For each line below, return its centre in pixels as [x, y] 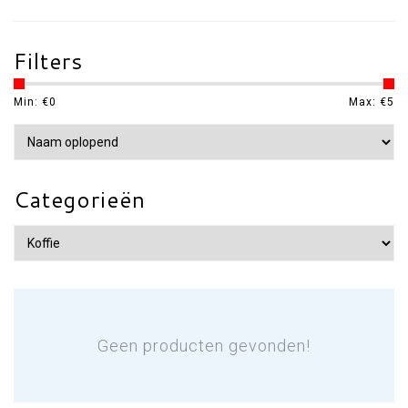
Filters [48, 61]
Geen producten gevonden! [204, 346]
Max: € [368, 102]
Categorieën [80, 199]
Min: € [31, 102]
